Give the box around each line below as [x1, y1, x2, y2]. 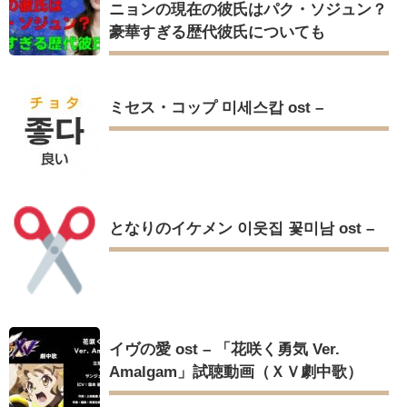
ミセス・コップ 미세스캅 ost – [109, 99, 323, 117]
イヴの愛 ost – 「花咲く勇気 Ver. [109, 341, 340, 359]
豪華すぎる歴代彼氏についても [109, 24, 325, 42]
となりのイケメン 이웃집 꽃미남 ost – [109, 220, 374, 238]
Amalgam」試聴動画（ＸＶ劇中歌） [109, 363, 362, 382]
